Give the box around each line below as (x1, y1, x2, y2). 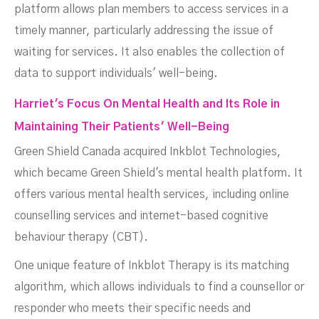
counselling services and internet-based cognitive (14, 210, 268, 221)
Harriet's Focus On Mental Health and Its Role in (14, 98, 280, 110)
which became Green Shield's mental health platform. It (14, 167, 303, 179)
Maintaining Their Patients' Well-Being (14, 121, 229, 132)
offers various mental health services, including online (14, 189, 289, 200)
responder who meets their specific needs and (14, 303, 251, 314)
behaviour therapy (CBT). (14, 231, 148, 243)
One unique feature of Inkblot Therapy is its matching (14, 260, 289, 271)
